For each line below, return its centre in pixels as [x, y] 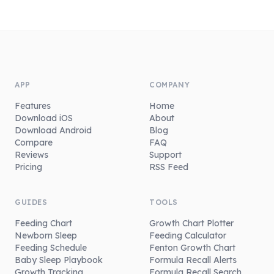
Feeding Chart [43, 224]
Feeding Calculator [188, 236]
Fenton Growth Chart [192, 248]
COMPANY [170, 85]
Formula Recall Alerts [193, 260]
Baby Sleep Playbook [59, 260]
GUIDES [31, 202]
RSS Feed [169, 167]
